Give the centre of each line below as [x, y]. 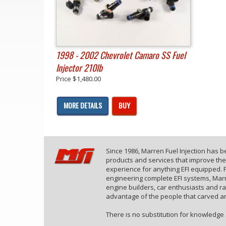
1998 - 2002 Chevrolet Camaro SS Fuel [121, 55]
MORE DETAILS [83, 105]
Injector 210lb [79, 67]
